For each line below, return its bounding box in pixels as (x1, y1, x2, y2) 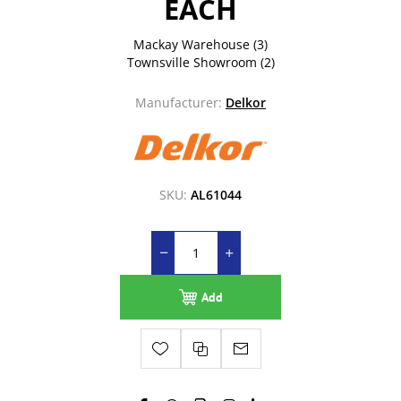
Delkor (226, 94, 266, 112)
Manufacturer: (135, 94, 222, 112)
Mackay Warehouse (133, 36, 250, 54)
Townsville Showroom (126, 54, 257, 72)
